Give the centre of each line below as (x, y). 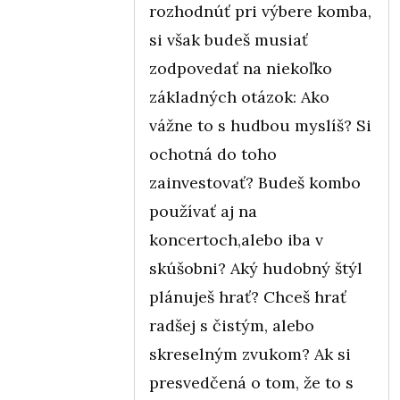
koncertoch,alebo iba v (236, 239)
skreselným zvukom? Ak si (250, 354)
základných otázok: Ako (239, 96)
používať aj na (203, 211)
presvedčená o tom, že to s (251, 382)
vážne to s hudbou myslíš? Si (260, 125)
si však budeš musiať (229, 39)
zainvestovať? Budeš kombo (255, 182)
